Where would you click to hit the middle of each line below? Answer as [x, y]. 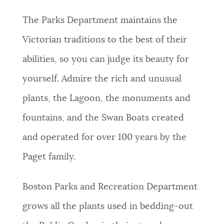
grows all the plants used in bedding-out [107, 206]
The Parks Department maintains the [100, 20]
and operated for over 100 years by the [104, 137]
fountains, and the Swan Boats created [103, 118]
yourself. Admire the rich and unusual [102, 79]
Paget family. [49, 157]
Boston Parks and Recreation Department [110, 187]
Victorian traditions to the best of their [104, 40]
